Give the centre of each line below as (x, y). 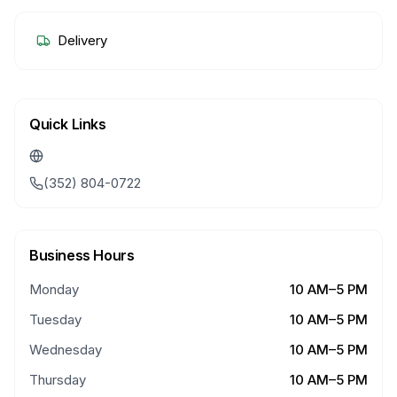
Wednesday (66, 350)
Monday (54, 289)
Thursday (58, 380)
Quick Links (68, 124)
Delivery (82, 40)
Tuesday (55, 319)
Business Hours (82, 255)
